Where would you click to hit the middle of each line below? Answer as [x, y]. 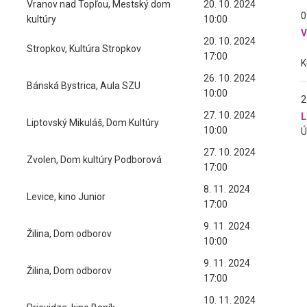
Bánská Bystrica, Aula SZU [84, 86]
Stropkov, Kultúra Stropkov [84, 49]
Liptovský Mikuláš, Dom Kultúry [93, 123]
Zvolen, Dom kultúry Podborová [94, 160]
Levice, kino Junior [66, 197]
